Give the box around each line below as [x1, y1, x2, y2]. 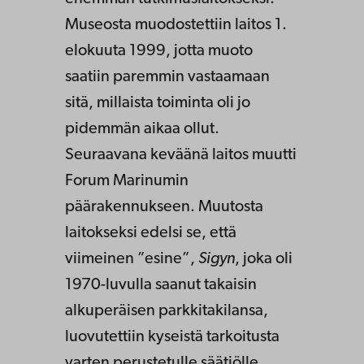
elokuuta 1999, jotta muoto [65, 43, 253, 60]
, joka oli [235, 251, 292, 268]
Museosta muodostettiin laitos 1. [65, 17, 287, 34]
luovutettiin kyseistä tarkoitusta [65, 329, 279, 346]
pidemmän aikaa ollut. [65, 121, 219, 138]
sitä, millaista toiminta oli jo [65, 95, 250, 112]
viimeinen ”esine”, [65, 251, 198, 268]
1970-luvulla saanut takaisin [65, 277, 257, 294]
